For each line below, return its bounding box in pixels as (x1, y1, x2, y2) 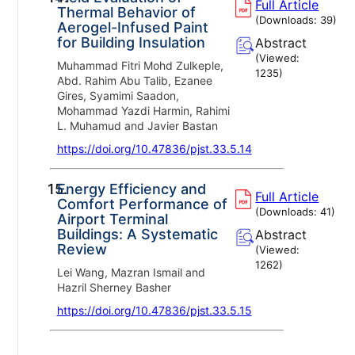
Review (56, 240, 107, 258)
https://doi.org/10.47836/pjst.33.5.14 (56, 141, 252, 155)
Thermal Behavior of (56, 3, 196, 21)
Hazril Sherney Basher (56, 280, 171, 294)
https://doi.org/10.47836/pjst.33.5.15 (56, 303, 252, 317)
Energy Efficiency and (56, 180, 206, 197)
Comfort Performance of (56, 195, 227, 212)
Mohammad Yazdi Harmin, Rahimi (56, 103, 230, 117)
